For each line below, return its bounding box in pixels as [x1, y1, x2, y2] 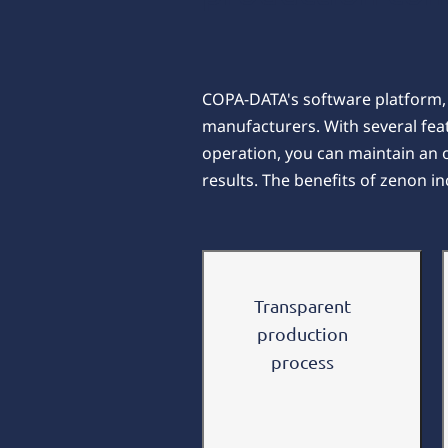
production [256, 322, 348, 344]
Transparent [253, 294, 351, 316]
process [270, 350, 334, 372]
